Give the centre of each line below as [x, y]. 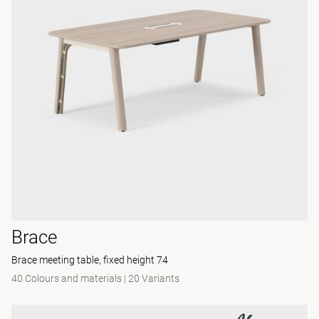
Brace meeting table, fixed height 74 [90, 260]
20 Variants [154, 278]
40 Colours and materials [67, 278]
